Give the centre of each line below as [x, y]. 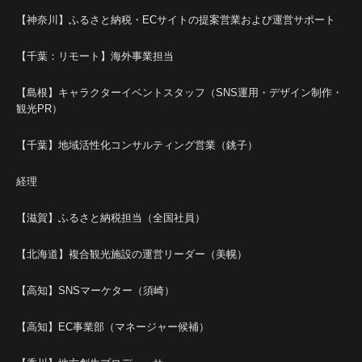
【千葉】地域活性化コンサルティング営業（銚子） [137, 145]
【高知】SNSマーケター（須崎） [95, 290]
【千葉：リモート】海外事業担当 [95, 56]
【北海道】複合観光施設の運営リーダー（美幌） [132, 254]
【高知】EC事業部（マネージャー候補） [113, 326]
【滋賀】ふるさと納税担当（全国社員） [111, 217]
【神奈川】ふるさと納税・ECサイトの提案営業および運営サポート [176, 19]
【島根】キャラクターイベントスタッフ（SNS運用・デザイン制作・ [179, 92]
